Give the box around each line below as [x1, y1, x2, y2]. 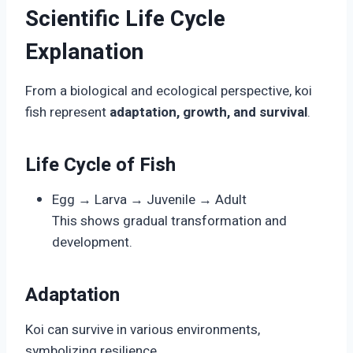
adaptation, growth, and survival [110, 102, 307, 123]
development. [52, 232, 132, 253]
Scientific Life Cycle [25, 3, 225, 36]
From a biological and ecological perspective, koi [25, 81, 312, 102]
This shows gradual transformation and [52, 211, 287, 232]
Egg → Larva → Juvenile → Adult [52, 190, 247, 210]
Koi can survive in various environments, [25, 320, 260, 340]
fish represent [25, 102, 110, 123]
